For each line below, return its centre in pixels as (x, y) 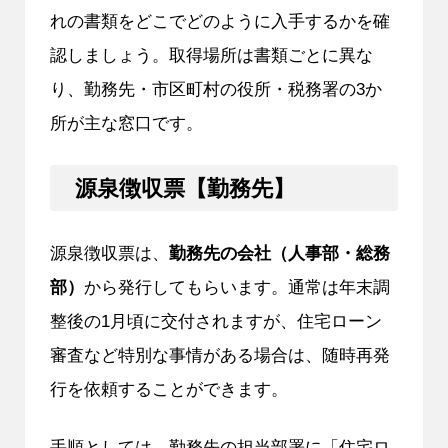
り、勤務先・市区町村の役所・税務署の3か (215, 89)
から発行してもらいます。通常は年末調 (236, 286)
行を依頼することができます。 (168, 388)
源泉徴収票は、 (109, 252)
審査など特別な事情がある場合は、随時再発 (219, 354)
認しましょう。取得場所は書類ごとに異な (211, 55)
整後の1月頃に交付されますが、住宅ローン (215, 320)
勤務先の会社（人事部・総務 (279, 252)
